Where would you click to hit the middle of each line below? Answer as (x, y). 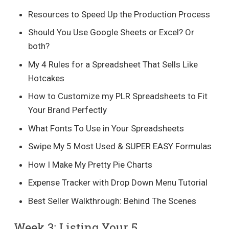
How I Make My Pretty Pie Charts (90, 164)
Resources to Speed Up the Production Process (119, 14)
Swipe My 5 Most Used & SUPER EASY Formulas (120, 146)
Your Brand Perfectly (68, 110)
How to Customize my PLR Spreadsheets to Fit (118, 96)
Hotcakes (47, 78)
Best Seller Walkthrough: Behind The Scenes (112, 201)
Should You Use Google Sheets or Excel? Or (111, 32)
